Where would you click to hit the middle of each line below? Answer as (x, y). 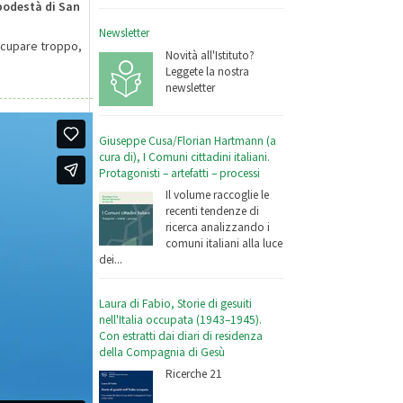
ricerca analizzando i (218, 228)
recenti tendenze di (213, 211)
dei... (111, 260)
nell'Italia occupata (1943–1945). (181, 319)
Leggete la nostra (208, 72)
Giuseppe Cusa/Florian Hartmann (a (188, 140)
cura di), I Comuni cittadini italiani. (185, 157)
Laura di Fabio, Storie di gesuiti (176, 303)
